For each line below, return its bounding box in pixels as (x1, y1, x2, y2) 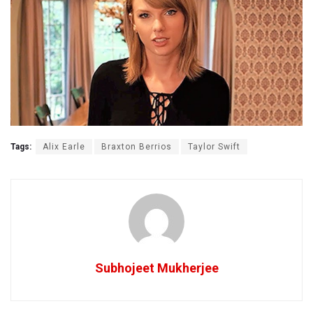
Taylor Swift (188, 141, 240, 152)
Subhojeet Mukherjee (94, 260, 219, 275)
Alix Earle (43, 141, 85, 152)
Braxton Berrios (101, 141, 172, 152)
